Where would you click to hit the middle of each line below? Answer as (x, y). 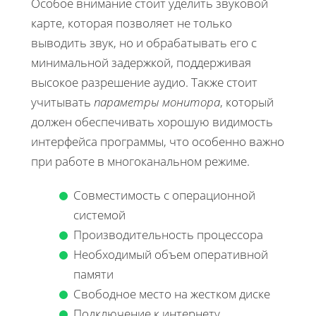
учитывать (62, 102)
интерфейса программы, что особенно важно (158, 141)
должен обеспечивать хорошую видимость (152, 121)
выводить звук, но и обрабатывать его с (144, 42)
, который (247, 102)
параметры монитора (157, 102)
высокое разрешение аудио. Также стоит (144, 82)
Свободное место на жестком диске (172, 293)
